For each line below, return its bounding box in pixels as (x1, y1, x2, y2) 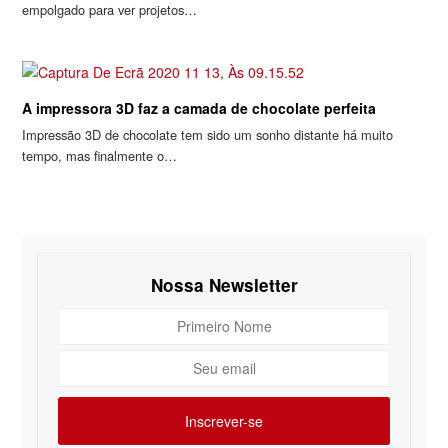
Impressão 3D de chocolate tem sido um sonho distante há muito (22, 125, 394, 145)
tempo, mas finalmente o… (22, 146, 178, 166)
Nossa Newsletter (150, 273, 298, 298)
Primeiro (57, 308, 111, 329)
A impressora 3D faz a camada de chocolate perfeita (22, 98, 377, 119)
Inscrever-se (185, 410, 263, 431)
